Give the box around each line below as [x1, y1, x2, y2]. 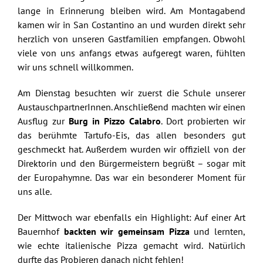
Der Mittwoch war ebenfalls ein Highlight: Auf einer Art [17, 211, 246, 223]
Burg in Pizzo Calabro [69, 114, 161, 127]
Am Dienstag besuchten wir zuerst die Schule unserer [17, 86, 246, 99]
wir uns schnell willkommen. [17, 60, 133, 73]
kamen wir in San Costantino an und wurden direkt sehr [17, 18, 246, 31]
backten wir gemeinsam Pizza [63, 225, 190, 237]
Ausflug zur [17, 114, 69, 127]
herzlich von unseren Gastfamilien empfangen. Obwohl [17, 32, 246, 45]
